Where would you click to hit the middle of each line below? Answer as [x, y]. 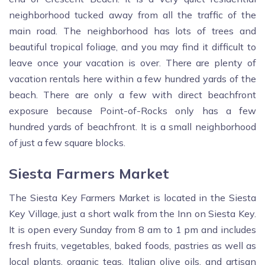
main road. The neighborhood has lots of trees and [132, 31]
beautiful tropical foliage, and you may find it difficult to [132, 47]
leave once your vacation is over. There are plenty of [132, 63]
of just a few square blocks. [67, 143]
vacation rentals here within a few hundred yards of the [132, 79]
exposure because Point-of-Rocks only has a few [132, 111]
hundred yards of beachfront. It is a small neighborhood [132, 127]
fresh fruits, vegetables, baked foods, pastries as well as [132, 246]
